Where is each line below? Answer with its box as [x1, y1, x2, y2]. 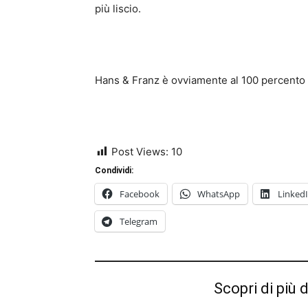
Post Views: [111, 145, 168, 158]
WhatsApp [197, 188, 240, 200]
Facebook [120, 188, 159, 200]
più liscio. [95, 2, 141, 15]
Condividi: [95, 166, 133, 175]
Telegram [120, 215, 157, 228]
